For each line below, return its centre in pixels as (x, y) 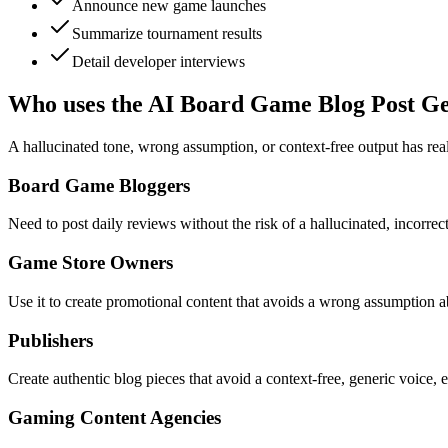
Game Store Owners (90, 263)
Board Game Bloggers (99, 185)
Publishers (50, 340)
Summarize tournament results (167, 34)
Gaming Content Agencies (114, 418)
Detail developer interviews (158, 62)
